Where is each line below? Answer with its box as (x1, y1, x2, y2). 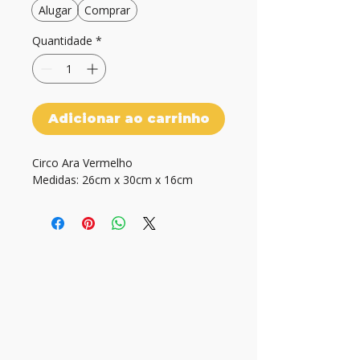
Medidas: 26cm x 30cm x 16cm (32, 172, 193, 187)
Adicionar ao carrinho (47, 111, 210, 126)
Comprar (84, 2, 130, 18)
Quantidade (32, 33, 92, 48)
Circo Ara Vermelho (32, 155, 133, 170)
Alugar (39, 2, 72, 18)
